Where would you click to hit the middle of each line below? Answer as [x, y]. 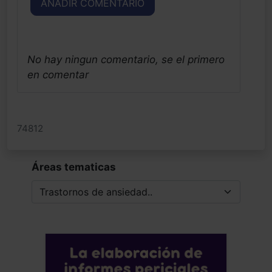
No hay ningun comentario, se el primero [126, 59]
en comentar [58, 74]
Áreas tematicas [74, 167]
